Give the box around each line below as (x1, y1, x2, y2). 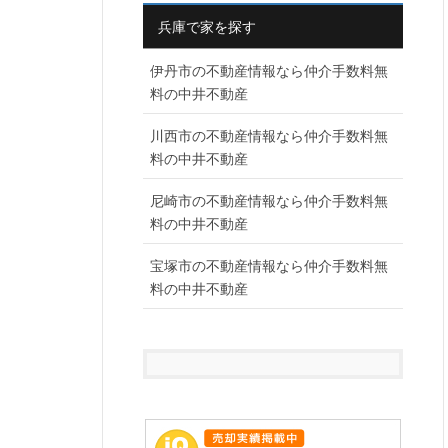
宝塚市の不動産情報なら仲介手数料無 (150, 254, 388, 275)
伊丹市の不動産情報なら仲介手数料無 (150, 59, 388, 80)
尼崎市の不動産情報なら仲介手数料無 (150, 189, 388, 210)
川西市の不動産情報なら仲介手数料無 (150, 124, 388, 145)
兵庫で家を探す (158, 15, 256, 36)
